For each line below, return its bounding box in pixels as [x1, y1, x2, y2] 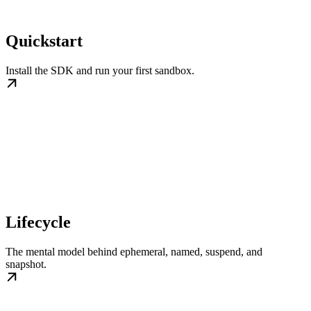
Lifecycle [6, 213, 71, 232]
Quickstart [6, 32, 83, 51]
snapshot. [6, 258, 47, 271]
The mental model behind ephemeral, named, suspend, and [6, 246, 262, 258]
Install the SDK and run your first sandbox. [6, 65, 194, 77]
